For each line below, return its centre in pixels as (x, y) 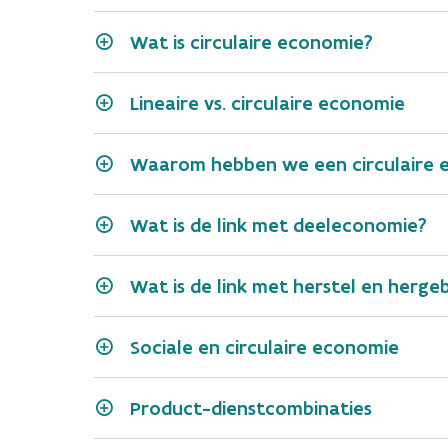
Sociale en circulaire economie (264, 347)
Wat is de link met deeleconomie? (278, 225)
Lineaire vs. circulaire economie (267, 103)
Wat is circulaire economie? (251, 42)
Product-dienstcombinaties (251, 408)
